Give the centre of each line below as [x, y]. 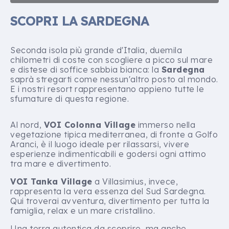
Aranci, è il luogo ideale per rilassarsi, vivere [100, 144]
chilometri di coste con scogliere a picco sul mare [111, 60]
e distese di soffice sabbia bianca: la [86, 70]
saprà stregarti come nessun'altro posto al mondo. [114, 79]
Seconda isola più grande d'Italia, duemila [96, 50]
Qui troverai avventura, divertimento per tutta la [110, 201]
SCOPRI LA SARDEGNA [79, 21]
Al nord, [27, 125]
